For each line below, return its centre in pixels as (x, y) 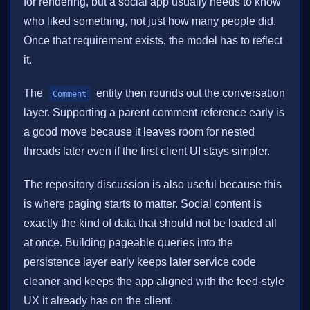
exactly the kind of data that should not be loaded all (151, 224)
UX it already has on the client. (99, 301)
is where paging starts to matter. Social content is (143, 204)
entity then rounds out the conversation (190, 93)
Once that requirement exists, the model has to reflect (153, 41)
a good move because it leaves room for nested (139, 132)
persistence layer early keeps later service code (140, 262)
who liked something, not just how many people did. (150, 21)
